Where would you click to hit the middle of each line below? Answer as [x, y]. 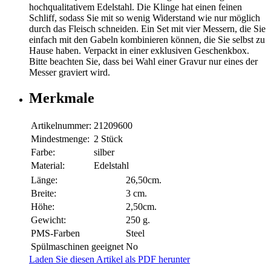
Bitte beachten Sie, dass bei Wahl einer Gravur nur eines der [143, 62]
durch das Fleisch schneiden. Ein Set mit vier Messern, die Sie [147, 29]
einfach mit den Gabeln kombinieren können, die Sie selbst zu [147, 40]
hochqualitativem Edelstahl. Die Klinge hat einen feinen [135, 7]
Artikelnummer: [61, 125]
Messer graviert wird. [70, 73]
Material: [48, 165]
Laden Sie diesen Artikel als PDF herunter [109, 259]
